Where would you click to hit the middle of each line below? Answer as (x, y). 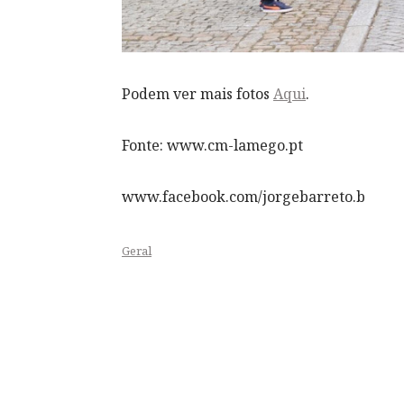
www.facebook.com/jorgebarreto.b (243, 197)
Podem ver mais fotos (197, 94)
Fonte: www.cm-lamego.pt (212, 145)
